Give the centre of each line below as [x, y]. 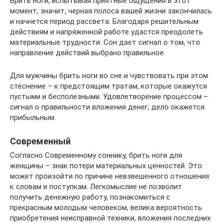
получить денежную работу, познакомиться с [90, 197]
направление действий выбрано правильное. [88, 53]
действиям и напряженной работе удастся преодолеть [107, 32]
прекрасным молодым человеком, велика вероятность [106, 208]
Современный [40, 141]
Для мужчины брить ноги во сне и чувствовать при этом [109, 76]
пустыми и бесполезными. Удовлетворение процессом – [109, 97]
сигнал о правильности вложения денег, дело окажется [107, 107]
